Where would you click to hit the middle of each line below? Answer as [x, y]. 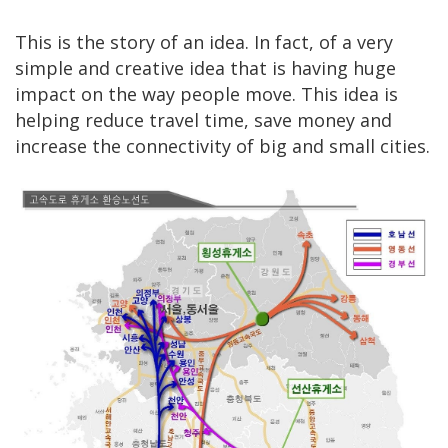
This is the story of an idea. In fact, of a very [204, 41]
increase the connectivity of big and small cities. [222, 145]
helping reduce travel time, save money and [203, 119]
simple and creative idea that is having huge [205, 67]
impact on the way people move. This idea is [206, 93]
